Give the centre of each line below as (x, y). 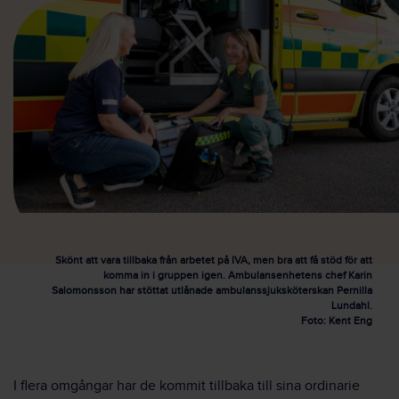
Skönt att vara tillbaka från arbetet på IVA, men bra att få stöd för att (214, 260)
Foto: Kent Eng (337, 321)
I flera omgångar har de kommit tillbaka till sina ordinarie (187, 386)
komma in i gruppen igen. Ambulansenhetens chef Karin (238, 275)
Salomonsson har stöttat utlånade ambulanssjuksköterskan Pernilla (212, 290)
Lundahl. (352, 305)
